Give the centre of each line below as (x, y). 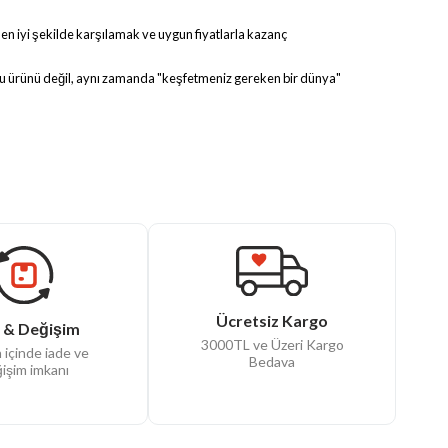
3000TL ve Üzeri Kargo (272, 345)
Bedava (272, 362)
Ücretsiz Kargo (272, 321)
